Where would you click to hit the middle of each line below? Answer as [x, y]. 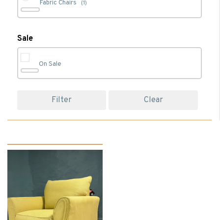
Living [48, 36]
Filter [62, 100]
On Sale [50, 64]
